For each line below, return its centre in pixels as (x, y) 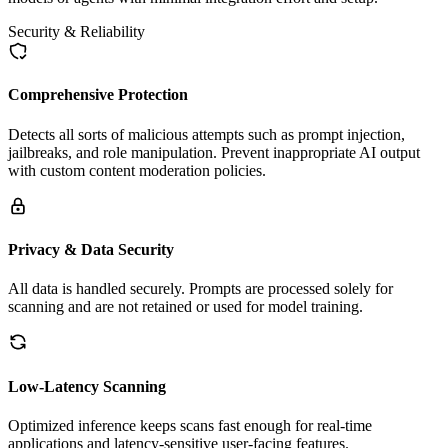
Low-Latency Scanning (87, 386)
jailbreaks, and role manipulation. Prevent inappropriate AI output (214, 152)
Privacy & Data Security (91, 249)
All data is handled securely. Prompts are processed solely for (200, 289)
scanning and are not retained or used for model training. (185, 307)
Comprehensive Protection (98, 95)
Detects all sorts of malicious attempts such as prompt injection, (206, 134)
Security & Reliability (76, 32)
